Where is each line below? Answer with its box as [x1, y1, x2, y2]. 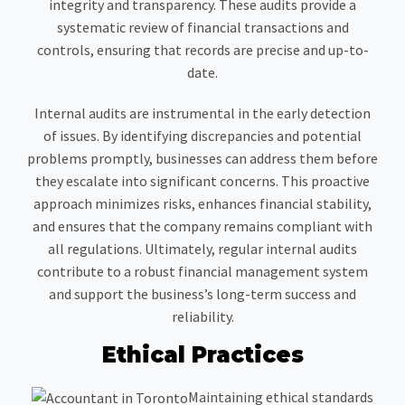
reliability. [171, 306, 234, 325]
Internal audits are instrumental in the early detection [34, 103, 371, 122]
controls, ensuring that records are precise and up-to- [36, 40, 369, 59]
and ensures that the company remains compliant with [33, 216, 372, 235]
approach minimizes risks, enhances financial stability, [33, 193, 372, 212]
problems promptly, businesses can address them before [27, 148, 378, 167]
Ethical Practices [101, 341, 304, 368]
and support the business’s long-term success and [49, 284, 356, 303]
